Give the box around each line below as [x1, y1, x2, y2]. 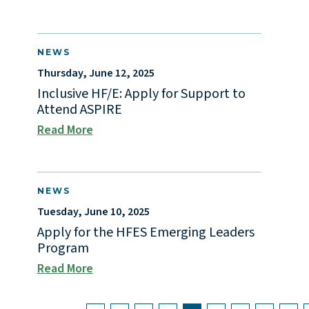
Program [37, 239, 89, 259]
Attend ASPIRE [37, 100, 122, 120]
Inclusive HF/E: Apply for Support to [37, 84, 246, 104]
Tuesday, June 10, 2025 [37, 204, 150, 220]
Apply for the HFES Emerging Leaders [37, 223, 255, 243]
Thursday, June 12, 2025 [37, 66, 154, 81]
